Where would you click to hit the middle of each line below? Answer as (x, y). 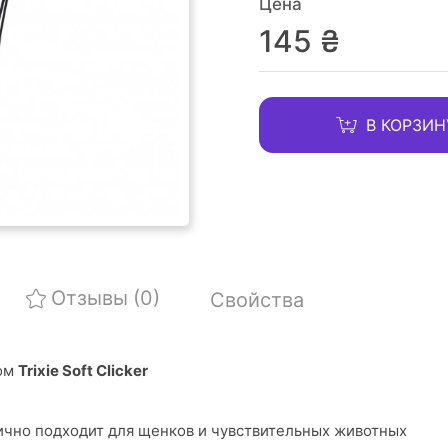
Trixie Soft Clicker (83, 371)
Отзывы (89, 298)
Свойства (257, 300)
